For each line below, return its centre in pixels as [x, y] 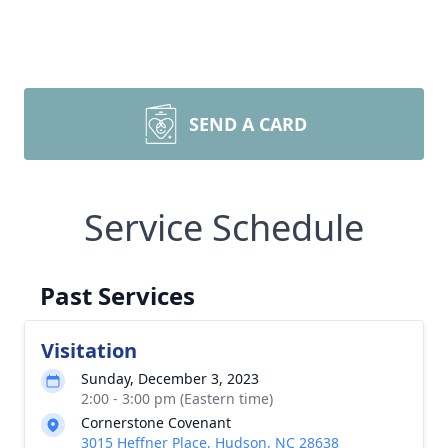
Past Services [117, 295]
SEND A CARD [248, 124]
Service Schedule [224, 227]
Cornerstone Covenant [156, 422]
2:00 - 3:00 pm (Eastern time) [177, 398]
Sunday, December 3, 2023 [170, 378]
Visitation [89, 350]
